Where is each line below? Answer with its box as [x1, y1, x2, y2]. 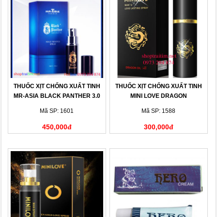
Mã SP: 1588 [141, 108, 176, 115]
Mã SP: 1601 [40, 108, 74, 115]
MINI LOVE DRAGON [130, 93, 187, 100]
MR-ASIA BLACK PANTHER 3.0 [13, 93, 100, 100]
